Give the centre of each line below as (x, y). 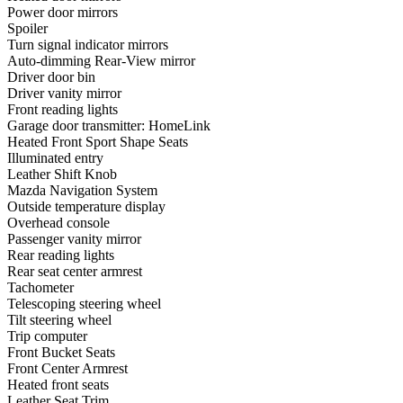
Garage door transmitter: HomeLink (109, 125)
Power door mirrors (63, 12)
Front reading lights (63, 109)
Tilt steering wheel (59, 319)
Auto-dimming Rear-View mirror (101, 60)
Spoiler (27, 28)
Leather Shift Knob (62, 174)
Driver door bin (51, 76)
